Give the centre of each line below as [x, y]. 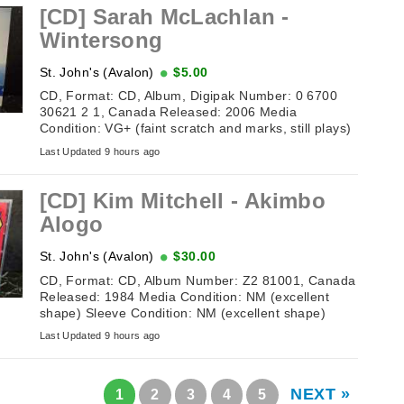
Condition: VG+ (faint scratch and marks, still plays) [195, 129]
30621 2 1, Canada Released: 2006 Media [168, 112]
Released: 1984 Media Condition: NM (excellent [184, 296]
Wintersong [101, 41]
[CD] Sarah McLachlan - [164, 17]
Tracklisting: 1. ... [92, 329]
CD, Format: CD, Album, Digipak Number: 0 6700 [188, 96]
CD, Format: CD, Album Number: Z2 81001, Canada [197, 280]
